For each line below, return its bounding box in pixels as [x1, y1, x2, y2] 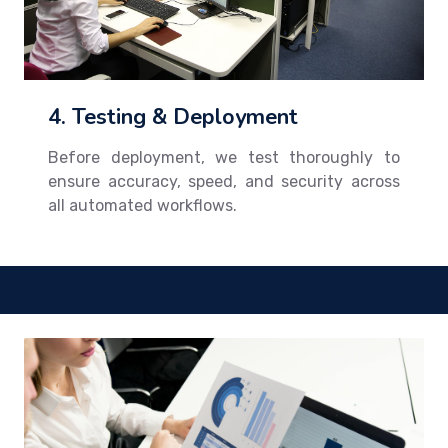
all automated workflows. [48, 195, 237, 215]
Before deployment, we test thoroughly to [48, 147, 400, 167]
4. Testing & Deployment [48, 101, 298, 132]
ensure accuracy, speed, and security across [48, 171, 400, 191]
